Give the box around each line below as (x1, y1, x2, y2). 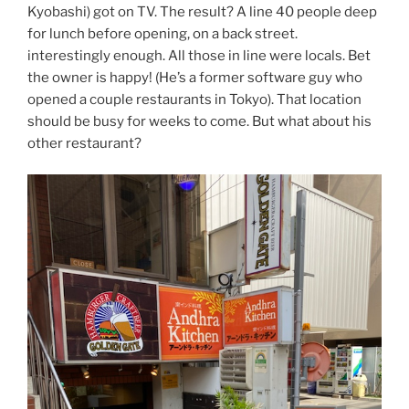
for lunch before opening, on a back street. (27, 25, 298, 42)
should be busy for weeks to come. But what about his (27, 112, 372, 130)
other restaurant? (27, 134, 142, 152)
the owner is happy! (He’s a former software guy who (27, 68, 362, 86)
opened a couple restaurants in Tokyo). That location (27, 90, 362, 108)
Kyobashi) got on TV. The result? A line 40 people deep (27, 3, 377, 20)
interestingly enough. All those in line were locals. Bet (27, 47, 371, 64)
